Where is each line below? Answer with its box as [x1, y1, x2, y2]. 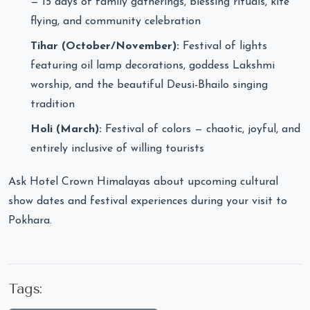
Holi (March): [30, 124, 102, 136]
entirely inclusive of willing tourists [30, 143, 204, 155]
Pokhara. [8, 215, 52, 226]
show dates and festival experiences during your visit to [8, 195, 287, 207]
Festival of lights [179, 41, 267, 53]
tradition [30, 99, 75, 111]
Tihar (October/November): [30, 41, 179, 53]
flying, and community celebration [30, 16, 201, 28]
